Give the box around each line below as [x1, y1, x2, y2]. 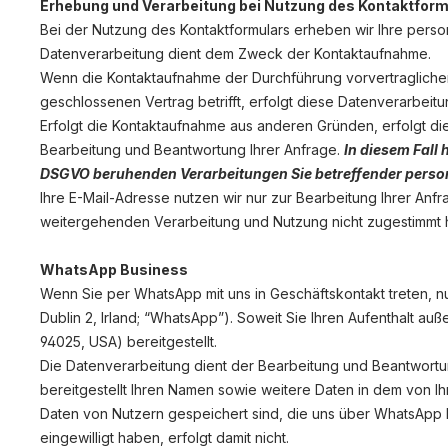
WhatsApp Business [40, 261, 188, 278]
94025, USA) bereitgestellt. [40, 333, 221, 350]
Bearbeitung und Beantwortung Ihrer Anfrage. [40, 141, 344, 158]
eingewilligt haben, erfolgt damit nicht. [40, 429, 289, 446]
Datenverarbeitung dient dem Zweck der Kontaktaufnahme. [40, 45, 431, 62]
